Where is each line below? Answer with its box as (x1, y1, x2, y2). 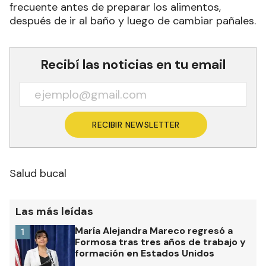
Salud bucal (9, 166, 66, 180)
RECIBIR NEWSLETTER (92, 119, 180, 130)
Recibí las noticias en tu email (40, 55, 226, 73)
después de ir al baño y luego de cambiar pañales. (9, 13, 256, 28)
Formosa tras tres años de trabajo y (75, 235, 246, 248)
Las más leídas (15, 204, 93, 218)
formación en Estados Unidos (75, 246, 214, 259)
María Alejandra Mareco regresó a (75, 224, 233, 237)
